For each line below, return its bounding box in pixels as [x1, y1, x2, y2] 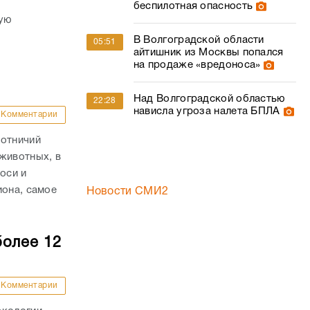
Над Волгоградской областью [133, 94, 285, 104]
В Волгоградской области [133, 35, 264, 45]
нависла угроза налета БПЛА [133, 107, 280, 116]
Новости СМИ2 [86, 187, 169, 197]
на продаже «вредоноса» [133, 60, 261, 70]
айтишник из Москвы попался [133, 48, 284, 57]
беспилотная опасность [133, 1, 253, 11]
